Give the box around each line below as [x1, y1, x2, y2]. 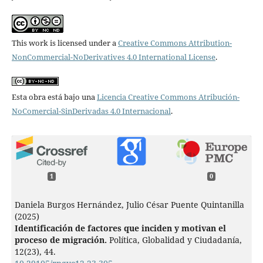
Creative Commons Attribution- [117, 37, 232, 48]
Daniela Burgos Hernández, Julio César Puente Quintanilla [14, 199, 244, 211]
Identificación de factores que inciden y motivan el [14, 222, 226, 234]
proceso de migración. [14, 234, 109, 246]
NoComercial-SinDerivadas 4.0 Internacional [11, 105, 171, 116]
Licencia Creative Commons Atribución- [96, 91, 240, 102]
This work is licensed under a [11, 37, 118, 48]
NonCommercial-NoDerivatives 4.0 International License [11, 51, 215, 62]
